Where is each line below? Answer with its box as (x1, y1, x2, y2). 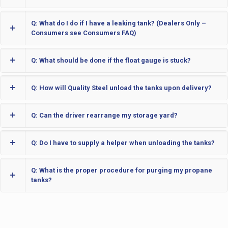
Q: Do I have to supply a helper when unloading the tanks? (31, 139, 215, 147)
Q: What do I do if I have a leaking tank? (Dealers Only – (31, 19, 206, 27)
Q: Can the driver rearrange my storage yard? (31, 111, 178, 119)
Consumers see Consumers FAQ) (31, 29, 136, 37)
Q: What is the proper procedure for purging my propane (31, 166, 212, 174)
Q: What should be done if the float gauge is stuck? (31, 56, 191, 64)
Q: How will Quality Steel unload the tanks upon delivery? (31, 84, 212, 92)
